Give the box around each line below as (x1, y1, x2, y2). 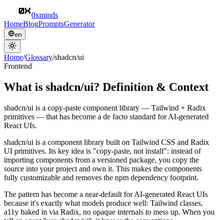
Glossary (25, 53, 53, 61)
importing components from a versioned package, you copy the (4, 155, 199, 164)
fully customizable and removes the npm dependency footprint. (4, 173, 198, 182)
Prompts (38, 20, 64, 28)
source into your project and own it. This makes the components (4, 164, 202, 173)
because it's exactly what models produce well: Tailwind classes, (4, 198, 203, 207)
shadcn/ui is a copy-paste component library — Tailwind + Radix (4, 103, 206, 112)
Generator (64, 20, 95, 28)
